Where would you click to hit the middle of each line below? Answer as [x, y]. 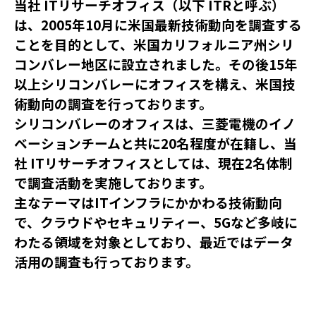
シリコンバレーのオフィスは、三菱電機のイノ [155, 123]
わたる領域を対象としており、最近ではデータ [154, 242]
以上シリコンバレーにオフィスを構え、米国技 [155, 84]
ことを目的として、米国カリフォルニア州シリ [154, 44]
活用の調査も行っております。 [107, 261]
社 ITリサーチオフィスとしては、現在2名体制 [153, 163]
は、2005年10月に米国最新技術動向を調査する [158, 24]
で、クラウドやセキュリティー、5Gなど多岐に [156, 222]
